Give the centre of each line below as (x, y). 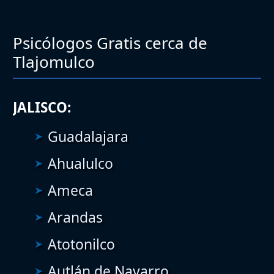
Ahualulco (80, 163)
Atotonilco (81, 244)
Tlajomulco (54, 61)
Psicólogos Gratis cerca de (110, 43)
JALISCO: (42, 107)
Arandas (75, 217)
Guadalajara (88, 136)
